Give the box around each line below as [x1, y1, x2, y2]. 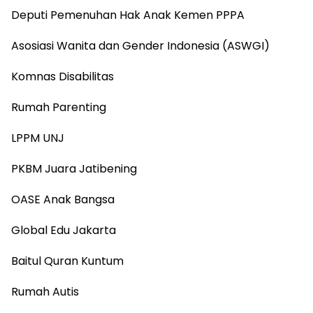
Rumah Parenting [11, 99, 106, 116]
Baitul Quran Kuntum [11, 253, 124, 270]
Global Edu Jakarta [11, 222, 116, 239]
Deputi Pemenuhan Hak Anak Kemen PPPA [11, 7, 245, 24]
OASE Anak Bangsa [11, 191, 115, 208]
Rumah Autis [11, 284, 79, 300]
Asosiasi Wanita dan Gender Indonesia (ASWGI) [11, 38, 270, 54]
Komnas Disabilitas [11, 68, 114, 85]
